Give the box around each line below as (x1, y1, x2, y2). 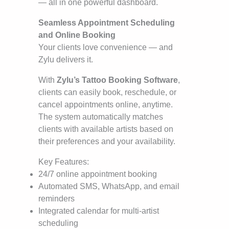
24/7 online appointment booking (38, 170, 157, 179)
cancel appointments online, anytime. (38, 100, 173, 109)
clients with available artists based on (38, 125, 173, 134)
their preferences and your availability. (38, 137, 175, 146)
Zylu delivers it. (38, 55, 93, 64)
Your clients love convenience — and (38, 43, 173, 52)
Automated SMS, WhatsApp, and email (38, 182, 179, 191)
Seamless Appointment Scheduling (38, 18, 175, 28)
